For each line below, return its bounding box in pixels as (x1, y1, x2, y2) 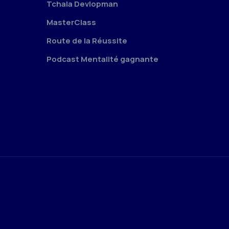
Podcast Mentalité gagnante (47, 53, 158, 64)
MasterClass (47, 16, 96, 28)
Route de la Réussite (47, 35, 127, 46)
